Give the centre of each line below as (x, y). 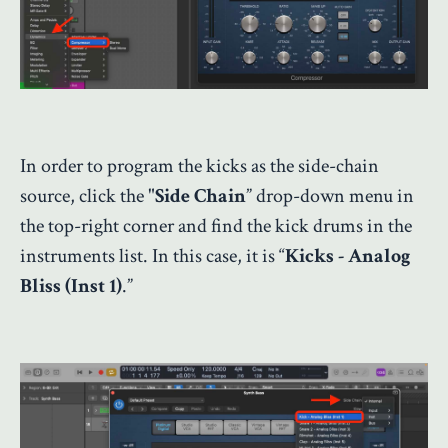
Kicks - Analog (347, 256)
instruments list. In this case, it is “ (152, 256)
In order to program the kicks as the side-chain (199, 166)
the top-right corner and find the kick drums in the (216, 226)
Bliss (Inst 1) (71, 286)
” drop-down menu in (330, 196)
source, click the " (87, 196)
